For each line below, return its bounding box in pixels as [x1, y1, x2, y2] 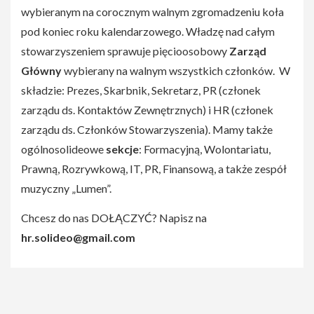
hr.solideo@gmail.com [21, 231, 135, 245]
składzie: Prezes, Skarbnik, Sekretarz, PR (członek [21, 83, 261, 97]
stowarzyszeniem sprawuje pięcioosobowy [21, 44, 229, 58]
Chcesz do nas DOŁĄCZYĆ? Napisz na [21, 211, 207, 225]
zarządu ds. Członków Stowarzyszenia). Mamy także [21, 123, 273, 137]
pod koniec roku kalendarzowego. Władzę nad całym [21, 25, 275, 39]
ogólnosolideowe [21, 142, 106, 156]
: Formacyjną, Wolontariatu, [139, 142, 271, 156]
